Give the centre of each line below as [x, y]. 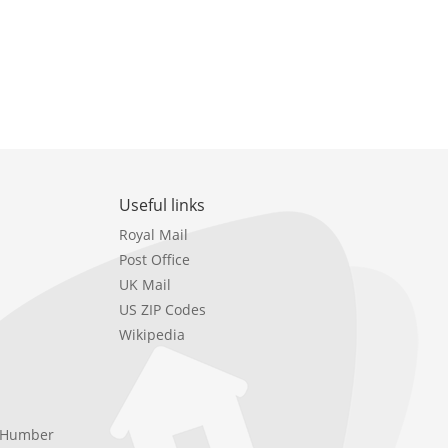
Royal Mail [153, 234]
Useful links [161, 204]
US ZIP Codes [162, 309]
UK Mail [144, 284]
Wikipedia [151, 334]
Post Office [154, 259]
